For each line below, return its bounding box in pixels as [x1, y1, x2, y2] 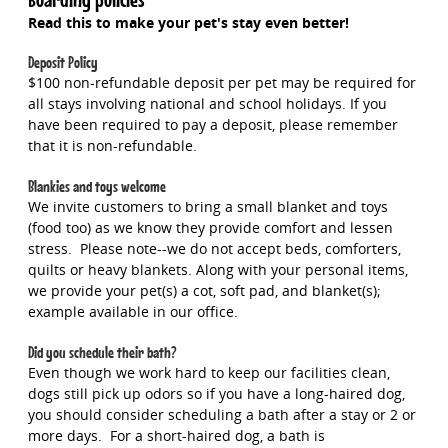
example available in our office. [27, 302, 238, 322]
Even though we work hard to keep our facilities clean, [27, 362, 390, 382]
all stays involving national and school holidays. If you [27, 94, 387, 114]
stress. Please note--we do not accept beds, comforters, [27, 239, 401, 259]
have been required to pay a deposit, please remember [27, 115, 398, 135]
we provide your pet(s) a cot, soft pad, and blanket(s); [27, 281, 381, 301]
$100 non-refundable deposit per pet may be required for [27, 73, 416, 93]
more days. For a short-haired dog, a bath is [27, 425, 325, 445]
